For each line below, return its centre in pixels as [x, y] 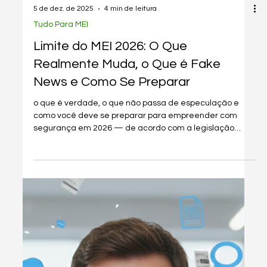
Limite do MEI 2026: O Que [110, 175]
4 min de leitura [130, 138]
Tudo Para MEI [60, 153]
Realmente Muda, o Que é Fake [127, 193]
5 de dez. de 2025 [63, 138]
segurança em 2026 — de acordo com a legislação [133, 257]
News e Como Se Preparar [111, 210]
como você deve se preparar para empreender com [135, 244]
